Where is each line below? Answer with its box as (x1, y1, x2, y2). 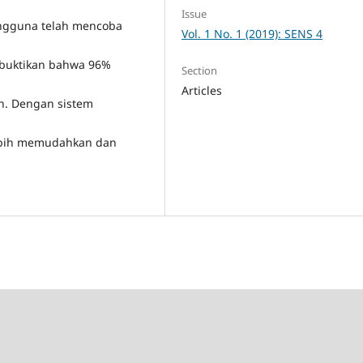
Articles (181, 83, 223, 99)
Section (181, 63, 218, 79)
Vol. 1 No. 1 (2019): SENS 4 (181, 26, 323, 42)
